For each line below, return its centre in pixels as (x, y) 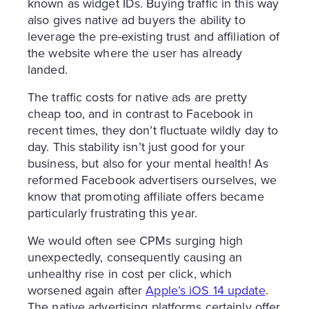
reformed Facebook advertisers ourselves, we (152, 179)
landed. (48, 69)
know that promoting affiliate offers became (146, 196)
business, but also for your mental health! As (148, 163)
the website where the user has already (135, 52)
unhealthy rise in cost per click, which (130, 273)
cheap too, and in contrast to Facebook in (141, 113)
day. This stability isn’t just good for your (136, 146)
